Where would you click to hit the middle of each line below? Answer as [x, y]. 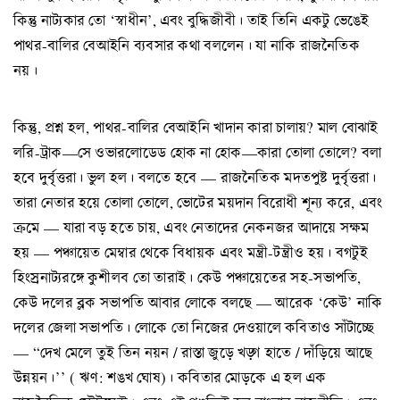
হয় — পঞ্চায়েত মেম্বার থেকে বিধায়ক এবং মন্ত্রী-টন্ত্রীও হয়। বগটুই [191, 253]
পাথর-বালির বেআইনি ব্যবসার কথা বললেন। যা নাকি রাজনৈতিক [187, 45]
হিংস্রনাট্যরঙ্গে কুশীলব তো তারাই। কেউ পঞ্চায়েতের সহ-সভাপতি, [187, 278]
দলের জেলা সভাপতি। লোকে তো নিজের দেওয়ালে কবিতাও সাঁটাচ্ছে [194, 328]
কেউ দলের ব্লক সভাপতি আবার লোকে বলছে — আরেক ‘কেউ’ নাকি [198, 303]
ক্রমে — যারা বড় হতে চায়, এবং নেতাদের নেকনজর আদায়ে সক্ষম [192, 228]
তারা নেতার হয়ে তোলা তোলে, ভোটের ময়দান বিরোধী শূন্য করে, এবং [198, 203]
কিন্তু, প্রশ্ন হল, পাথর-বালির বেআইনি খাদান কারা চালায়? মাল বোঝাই [196, 128]
